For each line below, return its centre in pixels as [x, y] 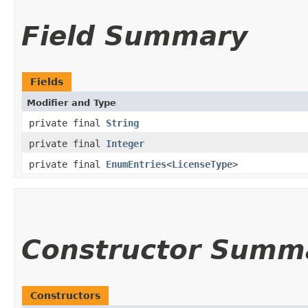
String [122, 123]
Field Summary [134, 36]
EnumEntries [136, 164]
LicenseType [202, 164]
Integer [125, 143]
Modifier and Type [71, 102]
